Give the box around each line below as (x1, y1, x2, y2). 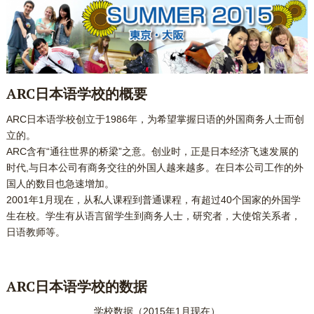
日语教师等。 (6, 226, 65, 238)
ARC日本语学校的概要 (6, 84, 147, 104)
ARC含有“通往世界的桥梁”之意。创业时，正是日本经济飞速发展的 (6, 146, 299, 158)
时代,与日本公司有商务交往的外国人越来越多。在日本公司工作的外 (6, 162, 303, 174)
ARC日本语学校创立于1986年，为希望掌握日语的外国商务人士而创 (6, 114, 304, 125)
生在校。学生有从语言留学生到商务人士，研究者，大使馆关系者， (6, 210, 301, 222)
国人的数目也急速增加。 (6, 178, 114, 190)
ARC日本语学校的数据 (6, 277, 147, 296)
